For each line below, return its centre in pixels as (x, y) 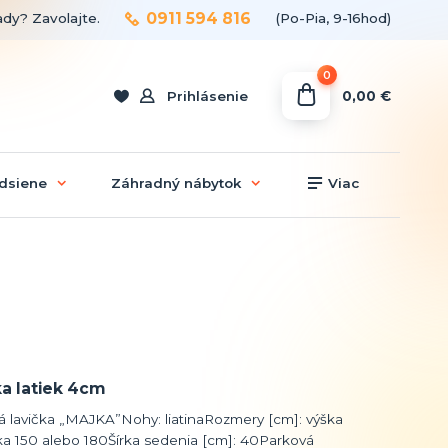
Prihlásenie (208, 96)
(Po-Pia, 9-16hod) (333, 17)
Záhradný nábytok (175, 182)
